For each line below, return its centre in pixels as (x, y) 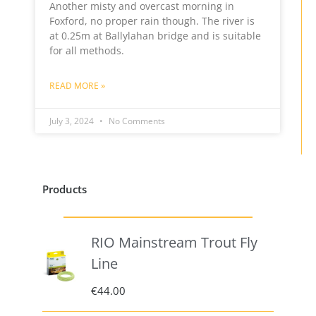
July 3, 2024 (73, 121)
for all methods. (87, 50)
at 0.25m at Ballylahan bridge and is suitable (155, 36)
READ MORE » (77, 86)
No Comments (136, 121)
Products (65, 189)
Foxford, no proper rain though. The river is (152, 21)
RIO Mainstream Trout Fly (175, 243)
